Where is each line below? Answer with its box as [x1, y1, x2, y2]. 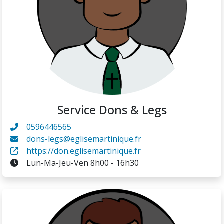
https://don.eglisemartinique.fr [26, 145, 141, 156]
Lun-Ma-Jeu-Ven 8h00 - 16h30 [26, 157, 139, 168]
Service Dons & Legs [57, 101, 167, 118]
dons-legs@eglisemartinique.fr [26, 133, 141, 144]
